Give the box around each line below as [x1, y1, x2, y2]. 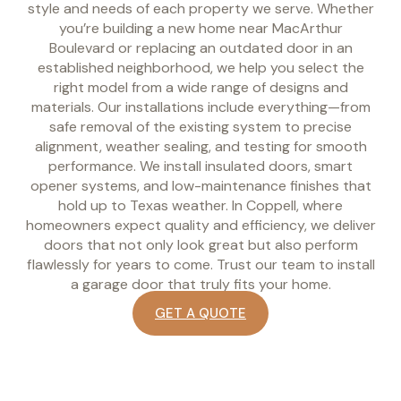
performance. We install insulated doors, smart [48, 156, 353, 175]
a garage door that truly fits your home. [70, 274, 331, 294]
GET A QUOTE [155, 303, 246, 322]
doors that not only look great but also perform [43, 235, 358, 254]
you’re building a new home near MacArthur [58, 18, 343, 38]
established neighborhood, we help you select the [37, 57, 364, 77]
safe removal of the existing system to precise [49, 116, 352, 136]
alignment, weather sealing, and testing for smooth [34, 136, 367, 156]
